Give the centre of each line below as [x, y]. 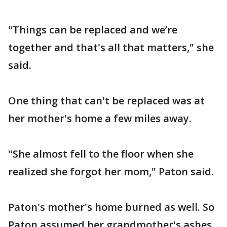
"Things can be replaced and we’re [93, 30]
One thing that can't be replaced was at [106, 101]
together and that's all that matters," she [111, 47]
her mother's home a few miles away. [100, 118]
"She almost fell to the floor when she [101, 154]
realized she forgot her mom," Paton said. [111, 172]
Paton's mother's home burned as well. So [111, 207]
